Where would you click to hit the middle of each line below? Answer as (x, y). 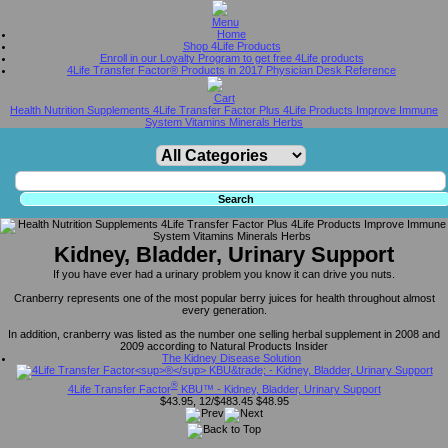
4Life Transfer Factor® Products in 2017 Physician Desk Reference (231, 70)
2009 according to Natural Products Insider (224, 346)
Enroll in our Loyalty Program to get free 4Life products (231, 58)
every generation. (224, 310)
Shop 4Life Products (231, 46)
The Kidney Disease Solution (231, 358)
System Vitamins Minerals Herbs (224, 122)
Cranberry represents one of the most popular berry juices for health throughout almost (224, 298)
